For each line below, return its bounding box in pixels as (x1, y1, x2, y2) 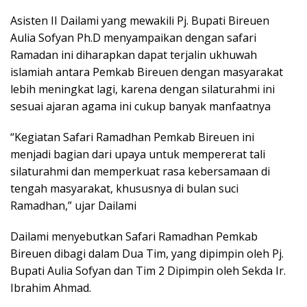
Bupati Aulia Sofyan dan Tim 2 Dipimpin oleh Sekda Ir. (10, 262, 286, 278)
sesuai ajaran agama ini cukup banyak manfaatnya (10, 98, 271, 114)
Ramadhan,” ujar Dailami (10, 197, 136, 213)
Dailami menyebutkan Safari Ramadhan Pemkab (10, 228, 258, 244)
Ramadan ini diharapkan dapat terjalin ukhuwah (10, 47, 257, 62)
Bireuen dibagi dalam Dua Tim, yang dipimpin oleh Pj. (10, 245, 284, 261)
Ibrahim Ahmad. (10, 280, 91, 295)
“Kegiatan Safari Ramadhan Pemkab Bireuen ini (10, 129, 254, 145)
